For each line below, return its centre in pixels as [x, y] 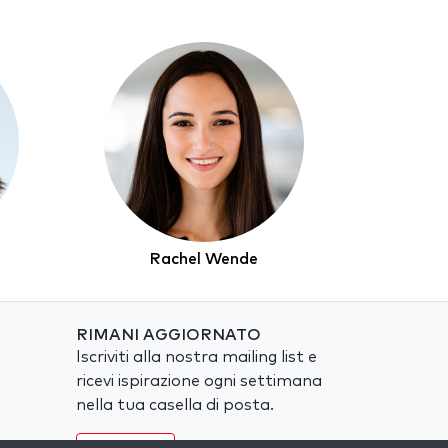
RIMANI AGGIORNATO [168, 335]
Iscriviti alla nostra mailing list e [196, 357]
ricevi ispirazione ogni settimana [198, 381]
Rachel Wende [203, 259]
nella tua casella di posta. [174, 405]
